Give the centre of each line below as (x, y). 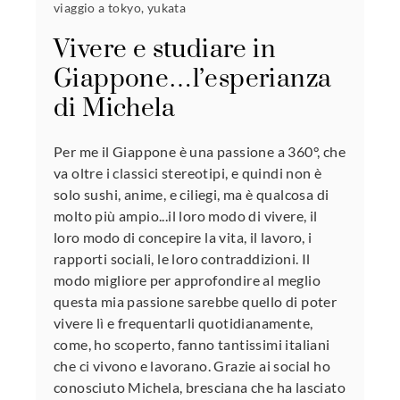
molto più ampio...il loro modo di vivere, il (186, 215)
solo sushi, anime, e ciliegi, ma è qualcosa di (192, 194)
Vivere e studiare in (165, 49)
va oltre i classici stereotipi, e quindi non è (188, 172)
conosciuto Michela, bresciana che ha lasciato (200, 387)
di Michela (114, 108)
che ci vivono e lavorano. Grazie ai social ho (192, 365)
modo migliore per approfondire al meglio (187, 279)
